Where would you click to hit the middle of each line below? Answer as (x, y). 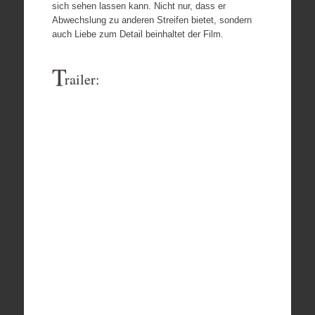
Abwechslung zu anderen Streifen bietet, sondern (152, 20)
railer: (82, 79)
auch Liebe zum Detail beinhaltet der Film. (137, 34)
